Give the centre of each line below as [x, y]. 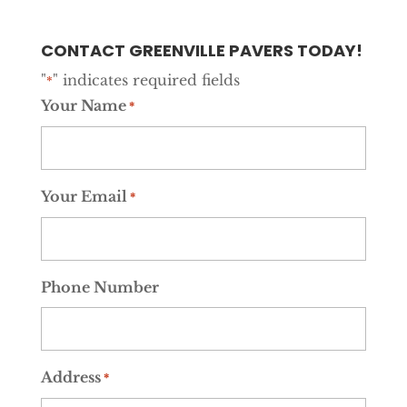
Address [70, 377]
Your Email [84, 197]
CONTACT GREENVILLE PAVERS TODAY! [201, 51]
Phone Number [99, 288]
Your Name [83, 106]
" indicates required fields [146, 80]
